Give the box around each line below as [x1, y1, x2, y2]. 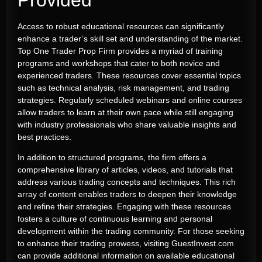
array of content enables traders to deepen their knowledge [18, 189, 237, 199]
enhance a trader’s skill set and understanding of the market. [18, 33, 243, 43]
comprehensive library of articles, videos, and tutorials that [18, 165, 233, 175]
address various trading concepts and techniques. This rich [18, 177, 236, 187]
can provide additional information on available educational [18, 251, 235, 261]
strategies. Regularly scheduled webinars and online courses [18, 95, 242, 105]
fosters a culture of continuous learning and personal [18, 214, 212, 224]
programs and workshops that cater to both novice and [18, 58, 220, 68]
